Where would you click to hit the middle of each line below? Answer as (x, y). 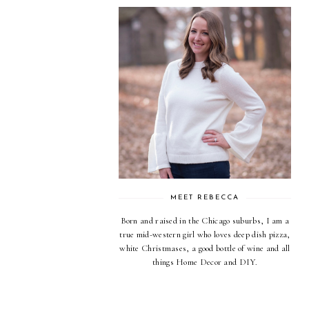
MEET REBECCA (205, 198)
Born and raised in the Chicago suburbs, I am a (205, 221)
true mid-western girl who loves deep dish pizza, (205, 235)
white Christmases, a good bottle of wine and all (205, 249)
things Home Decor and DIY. (205, 262)
